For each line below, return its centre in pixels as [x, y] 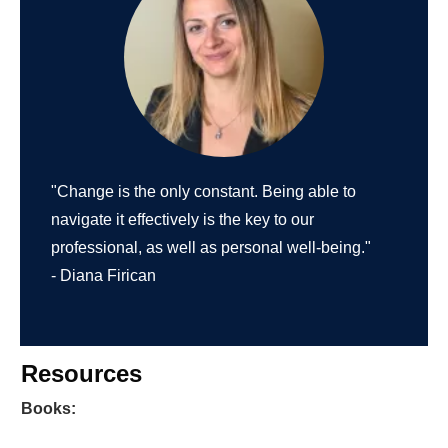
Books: [48, 409]
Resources [81, 374]
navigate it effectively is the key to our [182, 220]
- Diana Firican [103, 276]
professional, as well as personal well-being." [211, 248]
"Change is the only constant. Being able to [203, 192]
